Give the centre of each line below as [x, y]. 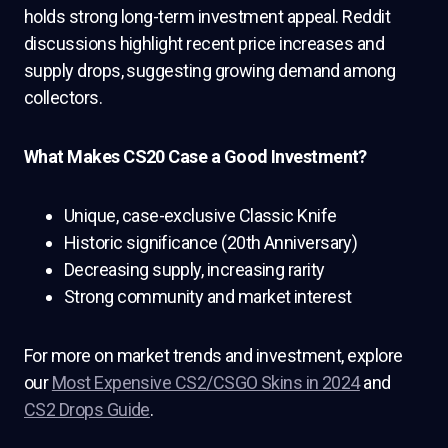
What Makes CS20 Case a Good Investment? [195, 156]
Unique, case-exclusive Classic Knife [200, 215]
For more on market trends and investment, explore [213, 355]
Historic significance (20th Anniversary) [211, 242]
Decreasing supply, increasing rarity [194, 269]
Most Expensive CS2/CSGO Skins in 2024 [205, 382]
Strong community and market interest [208, 296]
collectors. [63, 97]
